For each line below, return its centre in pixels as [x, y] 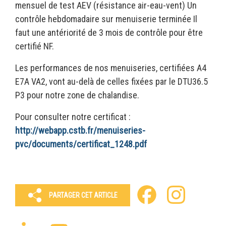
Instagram [204, 195]
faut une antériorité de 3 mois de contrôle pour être [109, 33]
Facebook [175, 195]
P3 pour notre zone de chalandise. [77, 95]
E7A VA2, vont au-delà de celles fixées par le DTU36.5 [111, 81]
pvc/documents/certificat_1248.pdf [81, 144]
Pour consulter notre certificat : [73, 117]
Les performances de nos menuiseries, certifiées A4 [111, 68]
